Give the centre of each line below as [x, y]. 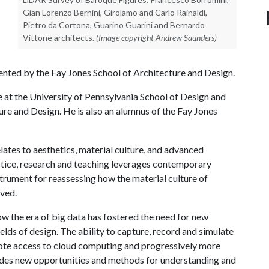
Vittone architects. [59, 38]
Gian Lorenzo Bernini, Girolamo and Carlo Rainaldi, [115, 12]
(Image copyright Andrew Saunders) [156, 38]
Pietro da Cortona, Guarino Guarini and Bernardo [114, 25]
